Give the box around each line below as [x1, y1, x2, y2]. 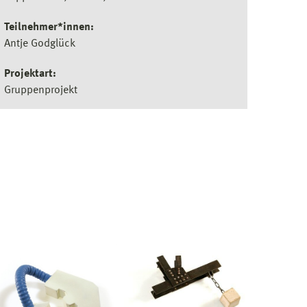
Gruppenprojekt [4, 85, 77, 96]
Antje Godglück [4, 38, 75, 49]
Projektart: [4, 69, 56, 79]
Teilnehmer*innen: [4, 22, 94, 33]
